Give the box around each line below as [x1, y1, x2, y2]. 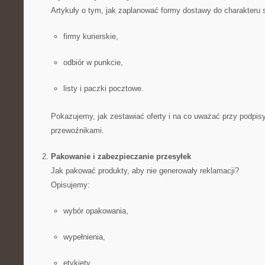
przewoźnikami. [50, 126, 104, 135]
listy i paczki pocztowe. [63, 84, 144, 93]
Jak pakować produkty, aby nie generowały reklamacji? [50, 166, 239, 175]
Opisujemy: [50, 180, 90, 189]
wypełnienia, [63, 232, 105, 241]
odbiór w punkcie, [63, 58, 123, 67]
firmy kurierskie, [63, 32, 118, 41]
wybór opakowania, [63, 206, 128, 215]
